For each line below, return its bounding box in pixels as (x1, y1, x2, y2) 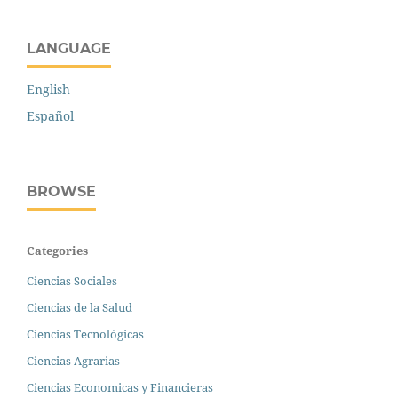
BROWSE (27, 183, 96, 201)
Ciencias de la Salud (27, 299, 132, 316)
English (27, 81, 70, 99)
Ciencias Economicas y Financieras (27, 379, 213, 396)
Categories (27, 243, 88, 259)
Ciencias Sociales (27, 273, 117, 290)
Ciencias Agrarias (27, 353, 120, 370)
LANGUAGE (27, 40, 111, 58)
